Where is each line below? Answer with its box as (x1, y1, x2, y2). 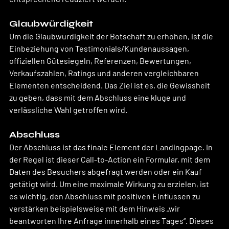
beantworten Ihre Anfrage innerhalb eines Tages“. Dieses (9, 215, 215, 225)
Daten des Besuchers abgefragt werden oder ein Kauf (9, 166, 203, 176)
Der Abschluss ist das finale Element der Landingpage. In (9, 142, 214, 152)
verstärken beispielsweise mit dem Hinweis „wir (9, 203, 181, 213)
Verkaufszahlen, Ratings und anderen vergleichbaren (9, 67, 200, 78)
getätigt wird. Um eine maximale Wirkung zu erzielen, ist (9, 178, 211, 189)
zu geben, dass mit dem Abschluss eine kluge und (9, 92, 188, 102)
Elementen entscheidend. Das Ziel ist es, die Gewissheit (9, 80, 212, 90)
